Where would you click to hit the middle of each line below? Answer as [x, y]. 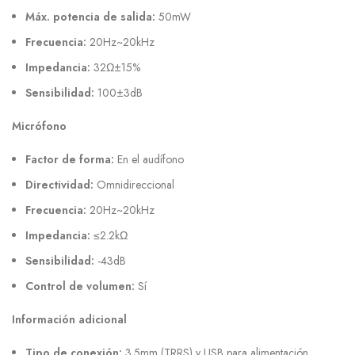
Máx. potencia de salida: [92, 17]
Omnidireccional [136, 185]
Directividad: [61, 185]
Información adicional [69, 320]
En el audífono [151, 160]
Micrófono [39, 126]
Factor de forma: [71, 160]
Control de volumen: [82, 286]
